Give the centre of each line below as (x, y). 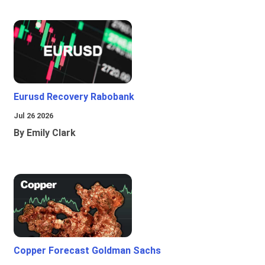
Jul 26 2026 (33, 116)
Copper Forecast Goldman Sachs (87, 251)
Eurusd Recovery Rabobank (74, 97)
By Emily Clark (45, 133)
